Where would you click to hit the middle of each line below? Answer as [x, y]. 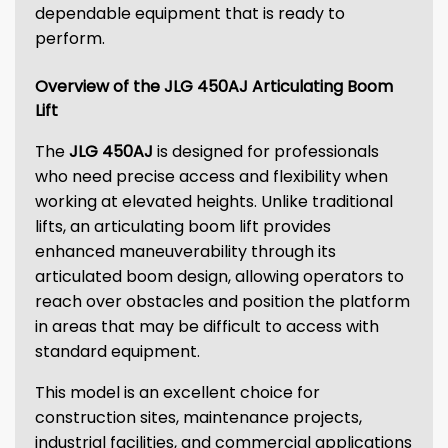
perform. [70, 38]
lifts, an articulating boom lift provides [183, 226]
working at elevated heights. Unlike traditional [214, 201]
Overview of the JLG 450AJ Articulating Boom [214, 86]
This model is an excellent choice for [177, 392]
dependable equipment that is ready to [190, 13]
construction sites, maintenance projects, [198, 417]
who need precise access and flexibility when [211, 176]
